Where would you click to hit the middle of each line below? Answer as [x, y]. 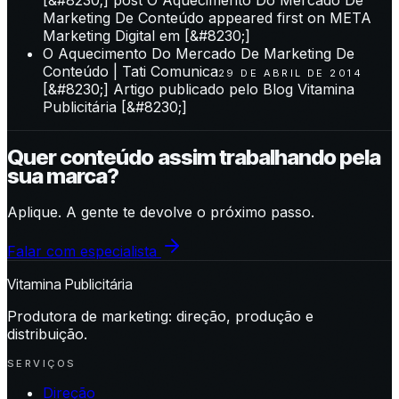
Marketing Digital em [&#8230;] [147, 35]
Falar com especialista [82, 252]
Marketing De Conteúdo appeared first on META [207, 17]
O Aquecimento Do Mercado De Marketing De [199, 53]
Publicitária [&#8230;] [115, 106]
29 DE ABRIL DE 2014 [290, 73]
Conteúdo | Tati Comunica [130, 71]
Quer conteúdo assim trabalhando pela [194, 158]
